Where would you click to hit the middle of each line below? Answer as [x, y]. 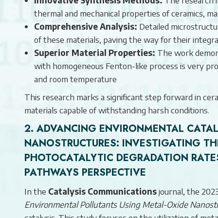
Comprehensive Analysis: [86, 26]
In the [36, 191]
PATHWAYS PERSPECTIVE [85, 172]
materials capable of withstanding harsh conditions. [117, 110]
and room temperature [75, 79]
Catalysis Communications [102, 191]
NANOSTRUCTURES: [73, 143]
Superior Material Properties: [95, 52]
